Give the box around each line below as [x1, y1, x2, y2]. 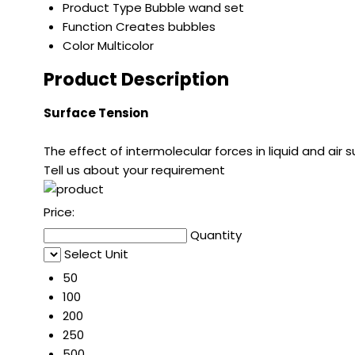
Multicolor [97, 36, 154, 54]
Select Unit [64, 246, 128, 263]
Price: [44, 204, 74, 221]
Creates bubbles [116, 17, 216, 35]
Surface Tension [44, 105, 148, 122]
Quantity [190, 227, 242, 244]
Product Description [44, 67, 229, 93]
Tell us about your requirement [44, 162, 225, 179]
